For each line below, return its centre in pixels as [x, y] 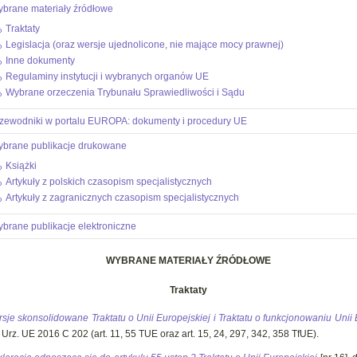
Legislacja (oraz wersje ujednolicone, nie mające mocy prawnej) [145, 45]
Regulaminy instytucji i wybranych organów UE [107, 76]
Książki [21, 166]
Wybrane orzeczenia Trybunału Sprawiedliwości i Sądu [125, 92]
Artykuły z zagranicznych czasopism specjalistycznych [122, 198]
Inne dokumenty [40, 61]
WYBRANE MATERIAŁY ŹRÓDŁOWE [188, 261]
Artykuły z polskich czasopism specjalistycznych [109, 182]
